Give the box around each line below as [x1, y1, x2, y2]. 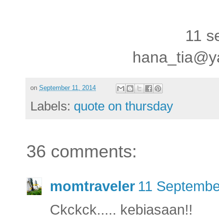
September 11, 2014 [39, 84, 96, 91]
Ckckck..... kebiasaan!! [50, 201, 193, 218]
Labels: [30, 98, 74, 113]
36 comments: [26, 141, 137, 161]
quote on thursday [74, 98, 173, 113]
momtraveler [50, 178, 135, 194]
